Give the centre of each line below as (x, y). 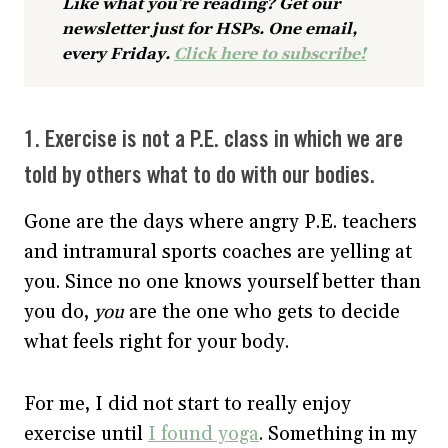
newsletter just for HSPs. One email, (209, 28)
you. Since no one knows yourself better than (222, 281)
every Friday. (118, 53)
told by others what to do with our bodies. (199, 176)
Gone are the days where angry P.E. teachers (220, 221)
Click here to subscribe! (270, 53)
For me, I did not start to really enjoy (187, 403)
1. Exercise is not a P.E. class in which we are (213, 140)
